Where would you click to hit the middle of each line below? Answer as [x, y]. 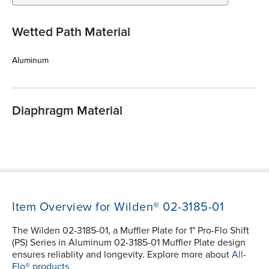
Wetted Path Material [71, 32]
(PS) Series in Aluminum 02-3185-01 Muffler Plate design [129, 243]
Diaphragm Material [67, 111]
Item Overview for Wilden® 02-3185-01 [118, 207]
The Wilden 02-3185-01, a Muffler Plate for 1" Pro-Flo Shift [131, 231]
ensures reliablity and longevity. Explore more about [122, 255]
